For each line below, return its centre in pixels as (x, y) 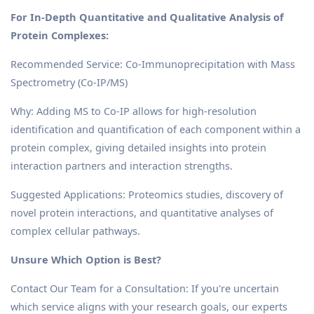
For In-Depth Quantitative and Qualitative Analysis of (147, 16)
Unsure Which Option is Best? (86, 259)
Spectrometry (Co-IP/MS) (69, 82)
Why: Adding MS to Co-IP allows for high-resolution (134, 110)
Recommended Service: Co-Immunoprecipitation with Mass (153, 63)
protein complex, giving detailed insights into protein (138, 147)
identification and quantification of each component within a (156, 129)
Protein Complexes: (60, 35)
